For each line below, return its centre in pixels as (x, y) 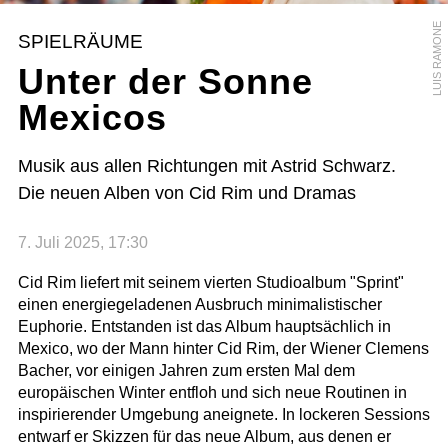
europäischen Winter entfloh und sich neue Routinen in (212, 393)
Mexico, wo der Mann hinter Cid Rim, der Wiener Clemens (223, 349)
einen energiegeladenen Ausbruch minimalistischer (199, 305)
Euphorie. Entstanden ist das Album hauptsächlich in (204, 327)
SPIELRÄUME (80, 41)
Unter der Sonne (165, 81)
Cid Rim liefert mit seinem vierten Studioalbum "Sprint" (210, 283)
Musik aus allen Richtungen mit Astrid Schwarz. (206, 165)
